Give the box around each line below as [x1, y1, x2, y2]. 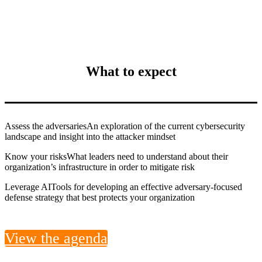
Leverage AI [5, 181, 51, 192]
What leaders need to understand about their [67, 151, 228, 161]
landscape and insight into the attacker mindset [5, 131, 175, 142]
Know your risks [5, 151, 67, 161]
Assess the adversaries [5, 120, 87, 131]
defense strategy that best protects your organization [5, 192, 195, 202]
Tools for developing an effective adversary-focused [51, 181, 242, 192]
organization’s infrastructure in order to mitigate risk [5, 161, 195, 172]
